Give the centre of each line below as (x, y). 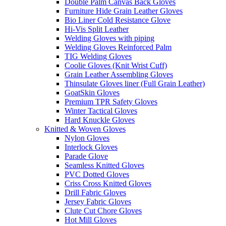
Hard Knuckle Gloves (100, 120)
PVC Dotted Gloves (97, 174)
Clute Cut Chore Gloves (103, 210)
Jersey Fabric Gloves (98, 201)
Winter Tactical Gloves (101, 110)
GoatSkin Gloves (92, 92)
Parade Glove (86, 156)
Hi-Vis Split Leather (97, 29)
